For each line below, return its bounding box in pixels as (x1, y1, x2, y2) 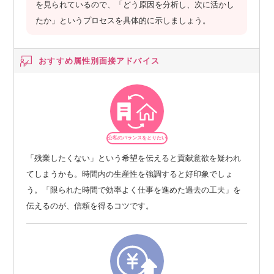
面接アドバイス (99, 56, 160, 65)
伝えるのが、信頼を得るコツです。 (26, 201, 154, 210)
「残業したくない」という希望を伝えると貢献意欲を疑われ (26, 153, 242, 163)
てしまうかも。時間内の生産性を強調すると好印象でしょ (26, 169, 234, 179)
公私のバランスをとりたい (107, 135, 166, 141)
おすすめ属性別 (39, 56, 100, 65)
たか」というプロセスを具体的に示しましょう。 (35, 15, 211, 25)
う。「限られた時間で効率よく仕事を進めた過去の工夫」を (26, 185, 242, 194)
